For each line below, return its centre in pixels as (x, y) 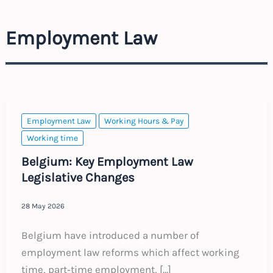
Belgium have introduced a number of (110, 236)
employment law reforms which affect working (130, 253)
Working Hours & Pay (144, 121)
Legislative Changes (78, 178)
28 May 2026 (43, 206)
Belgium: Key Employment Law (107, 162)
